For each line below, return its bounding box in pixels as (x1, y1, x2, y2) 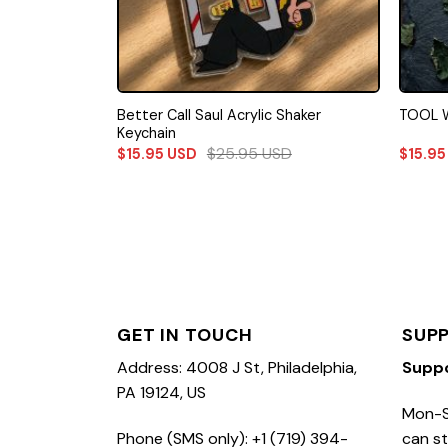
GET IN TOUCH (117, 322, 253, 347)
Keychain (116, 123, 176, 142)
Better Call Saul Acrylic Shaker (116, 105, 321, 124)
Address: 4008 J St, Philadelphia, (117, 356, 357, 378)
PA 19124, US (117, 381, 206, 403)
